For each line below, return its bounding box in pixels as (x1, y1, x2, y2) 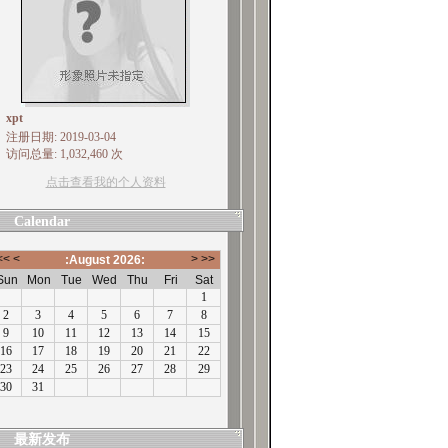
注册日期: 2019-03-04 (5, 130, 116, 144)
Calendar (13, 214, 70, 229)
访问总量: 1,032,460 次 (5, 147, 123, 161)
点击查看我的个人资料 (45, 175, 166, 189)
